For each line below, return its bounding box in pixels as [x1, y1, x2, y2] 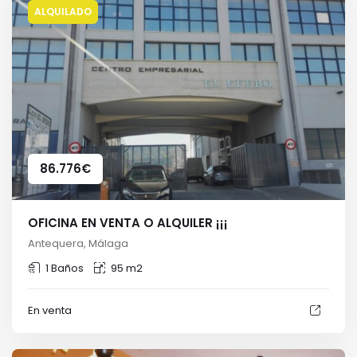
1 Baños [45, 260, 84, 276]
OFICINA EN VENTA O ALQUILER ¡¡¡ [28, 214, 228, 231]
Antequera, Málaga [28, 235, 128, 251]
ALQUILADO [34, 4, 92, 18]
